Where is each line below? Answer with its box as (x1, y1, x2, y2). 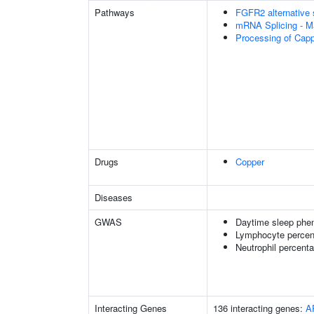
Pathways (95, 6, 135, 19)
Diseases (95, 191, 132, 204)
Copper (235, 155, 264, 168)
